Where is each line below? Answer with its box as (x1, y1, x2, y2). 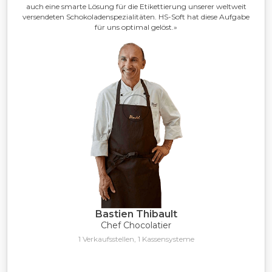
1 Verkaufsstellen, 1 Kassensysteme (78, 234, 194, 244)
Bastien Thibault (95, 208, 177, 220)
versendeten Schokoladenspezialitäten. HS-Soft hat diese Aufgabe (22, 12, 250, 22)
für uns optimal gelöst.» (95, 22, 177, 32)
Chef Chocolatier (101, 220, 171, 231)
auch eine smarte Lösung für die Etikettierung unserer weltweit (25, 2, 246, 12)
